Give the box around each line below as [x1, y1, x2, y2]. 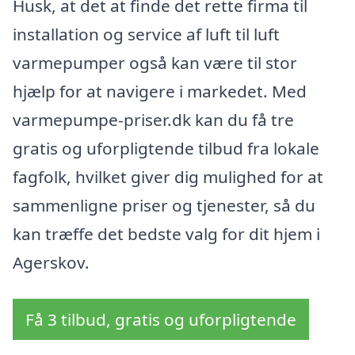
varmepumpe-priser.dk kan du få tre [13, 108, 294, 131]
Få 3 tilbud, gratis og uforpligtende [25, 307, 296, 330]
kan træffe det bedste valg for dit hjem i [13, 222, 320, 245]
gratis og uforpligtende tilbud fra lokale [13, 136, 319, 159]
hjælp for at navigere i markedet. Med [13, 79, 307, 102]
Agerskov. [13, 250, 90, 273]
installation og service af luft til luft [13, 22, 280, 45]
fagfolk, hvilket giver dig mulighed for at [13, 165, 323, 188]
